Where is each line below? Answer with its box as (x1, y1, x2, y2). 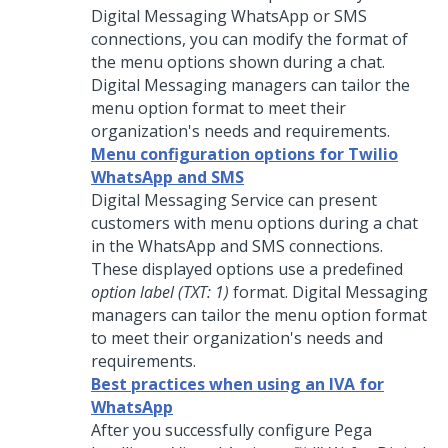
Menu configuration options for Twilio (91, 143, 398, 165)
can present (284, 189, 377, 211)
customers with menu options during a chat (91, 212, 418, 234)
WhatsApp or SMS (227, 5, 367, 27)
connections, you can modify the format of (91, 28, 408, 50)
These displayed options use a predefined (91, 258, 403, 280)
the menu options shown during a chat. (91, 51, 385, 73)
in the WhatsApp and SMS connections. (91, 235, 383, 257)
